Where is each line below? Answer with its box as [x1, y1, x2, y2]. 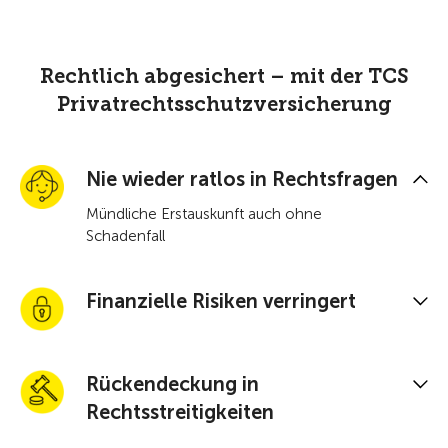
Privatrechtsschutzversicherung [56, 92, 392, 116]
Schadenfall [86, 227, 165, 245]
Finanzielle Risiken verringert [86, 289, 356, 313]
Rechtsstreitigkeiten [86, 400, 274, 424]
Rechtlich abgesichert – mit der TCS [39, 64, 409, 88]
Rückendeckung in [86, 372, 259, 396]
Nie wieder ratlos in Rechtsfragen [86, 167, 398, 191]
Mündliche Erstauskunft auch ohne [86, 205, 322, 223]
